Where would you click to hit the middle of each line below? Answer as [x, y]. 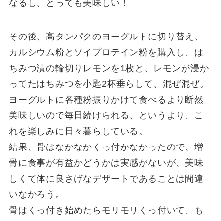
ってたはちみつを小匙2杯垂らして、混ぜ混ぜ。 [109, 84]
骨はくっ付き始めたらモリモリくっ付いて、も [106, 210]
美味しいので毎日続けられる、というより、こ [106, 116]
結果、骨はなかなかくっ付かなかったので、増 [106, 147]
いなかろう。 [37, 195]
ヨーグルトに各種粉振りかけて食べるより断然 [106, 100]
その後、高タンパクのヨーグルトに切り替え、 [106, 37]
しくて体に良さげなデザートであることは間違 [106, 179]
